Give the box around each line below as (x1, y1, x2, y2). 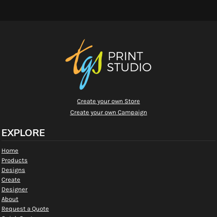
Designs (1, 166, 25, 173)
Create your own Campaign (70, 108, 147, 116)
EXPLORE (1, 126, 45, 139)
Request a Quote (1, 204, 49, 212)
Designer (1, 185, 28, 193)
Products (1, 156, 28, 164)
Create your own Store (77, 97, 140, 105)
